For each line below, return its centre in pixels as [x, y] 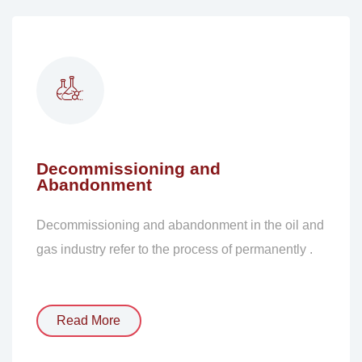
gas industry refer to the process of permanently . [174, 250]
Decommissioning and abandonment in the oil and [180, 225]
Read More [89, 320]
